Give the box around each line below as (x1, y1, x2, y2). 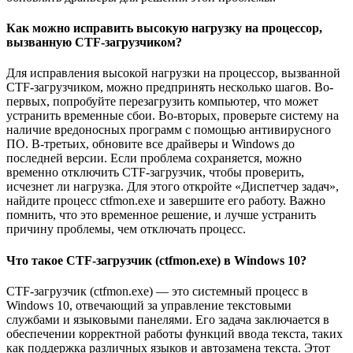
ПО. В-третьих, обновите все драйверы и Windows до (6, 137, 295, 151)
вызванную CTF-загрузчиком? (6, 35, 182, 50)
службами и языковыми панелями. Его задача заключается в (6, 312, 329, 326)
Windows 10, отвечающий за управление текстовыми (6, 298, 292, 312)
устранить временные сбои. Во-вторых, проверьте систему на (6, 109, 339, 123)
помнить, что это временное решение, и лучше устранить (6, 208, 316, 222)
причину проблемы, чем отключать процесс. (6, 222, 246, 236)
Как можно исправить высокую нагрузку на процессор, (6, 21, 322, 35)
